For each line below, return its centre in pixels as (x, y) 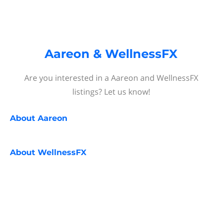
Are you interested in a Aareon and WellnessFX (111, 78)
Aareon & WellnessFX (111, 54)
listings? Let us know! (111, 92)
